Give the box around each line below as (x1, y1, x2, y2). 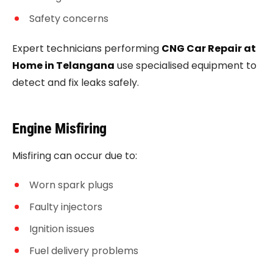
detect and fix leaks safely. (12, 76, 139, 90)
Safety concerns (29, 12, 108, 26)
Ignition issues (29, 222, 94, 236)
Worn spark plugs (29, 178, 113, 192)
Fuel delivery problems (29, 244, 138, 258)
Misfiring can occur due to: (12, 149, 137, 163)
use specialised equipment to (115, 58, 257, 73)
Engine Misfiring (12, 120, 107, 137)
